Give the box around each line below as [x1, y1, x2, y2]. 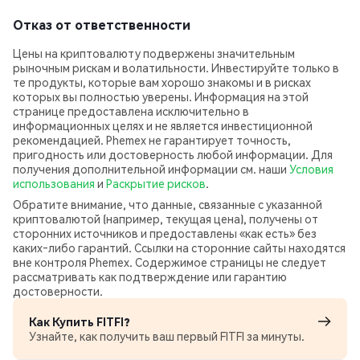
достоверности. [13, 284, 103, 298]
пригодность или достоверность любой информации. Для [13, 147, 333, 162]
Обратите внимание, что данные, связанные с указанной [13, 197, 322, 211]
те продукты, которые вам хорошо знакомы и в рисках [13, 75, 311, 89]
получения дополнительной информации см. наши [13, 162, 289, 176]
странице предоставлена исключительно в [13, 104, 249, 118]
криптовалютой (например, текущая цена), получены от [13, 211, 318, 226]
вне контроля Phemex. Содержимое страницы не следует [13, 255, 326, 269]
